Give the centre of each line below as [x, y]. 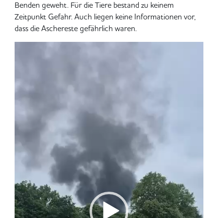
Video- [27, 47]
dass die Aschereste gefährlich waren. [76, 28]
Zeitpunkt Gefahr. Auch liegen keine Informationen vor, [105, 17]
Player [26, 59]
